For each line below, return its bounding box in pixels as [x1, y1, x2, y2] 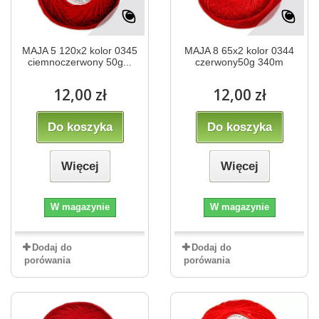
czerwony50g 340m [195, 56, 283, 68]
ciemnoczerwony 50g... [28, 56, 132, 68]
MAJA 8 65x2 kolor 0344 [184, 44, 294, 56]
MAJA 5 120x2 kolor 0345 [22, 44, 137, 56]
